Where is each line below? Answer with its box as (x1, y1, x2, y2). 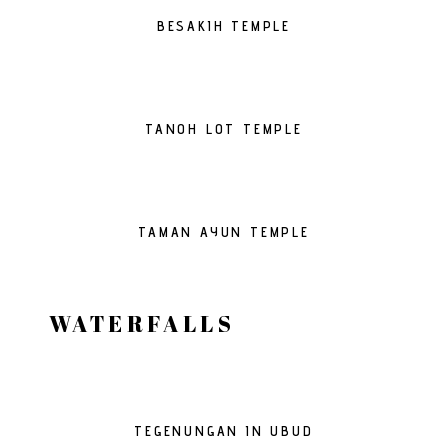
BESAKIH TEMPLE (156, 18, 292, 34)
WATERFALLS (49, 309, 235, 338)
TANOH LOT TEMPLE (145, 121, 303, 137)
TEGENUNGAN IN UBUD (134, 423, 314, 439)
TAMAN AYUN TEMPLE (138, 224, 310, 240)
